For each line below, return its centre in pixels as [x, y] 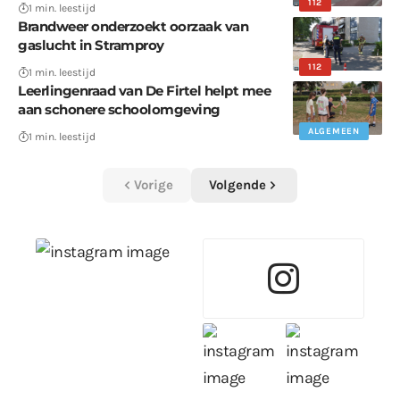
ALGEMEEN [334, 131]
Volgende [237, 184]
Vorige [154, 184]
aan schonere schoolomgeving [119, 109]
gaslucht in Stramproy [91, 45]
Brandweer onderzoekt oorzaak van [133, 26]
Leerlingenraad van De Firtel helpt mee [144, 90]
